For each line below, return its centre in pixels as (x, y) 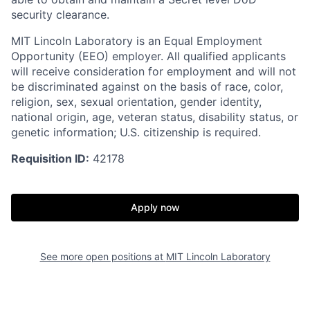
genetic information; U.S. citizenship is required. (136, 132)
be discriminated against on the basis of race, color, (147, 86)
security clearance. (60, 14)
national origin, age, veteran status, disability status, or (155, 117)
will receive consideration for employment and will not (154, 71)
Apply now (155, 207)
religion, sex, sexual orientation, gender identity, (136, 101)
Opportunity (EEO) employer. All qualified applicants (148, 56)
